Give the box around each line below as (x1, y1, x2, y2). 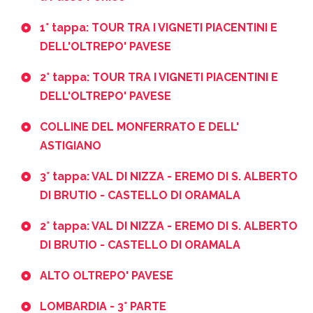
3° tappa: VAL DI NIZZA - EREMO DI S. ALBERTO (40, 169, 298, 183)
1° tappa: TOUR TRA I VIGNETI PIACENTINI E (40, 20, 277, 34)
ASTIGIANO (40, 138, 101, 152)
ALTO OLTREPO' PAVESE (40, 268, 173, 282)
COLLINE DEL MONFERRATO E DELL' (40, 119, 239, 133)
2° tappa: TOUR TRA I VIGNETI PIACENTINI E (40, 70, 278, 84)
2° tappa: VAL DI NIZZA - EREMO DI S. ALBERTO (40, 219, 298, 233)
